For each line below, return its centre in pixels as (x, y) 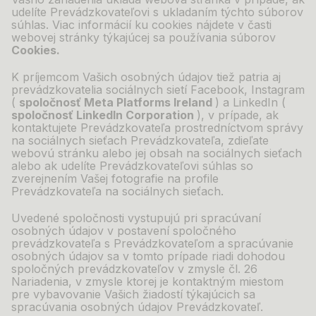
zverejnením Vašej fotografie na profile (115, 178)
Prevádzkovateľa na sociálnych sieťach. (117, 191)
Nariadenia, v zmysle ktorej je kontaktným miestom (147, 281)
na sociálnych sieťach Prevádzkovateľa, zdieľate (140, 140)
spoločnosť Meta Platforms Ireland (117, 102)
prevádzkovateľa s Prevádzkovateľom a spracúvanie (152, 243)
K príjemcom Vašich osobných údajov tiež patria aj (146, 77)
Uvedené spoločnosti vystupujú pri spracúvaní (136, 218)
